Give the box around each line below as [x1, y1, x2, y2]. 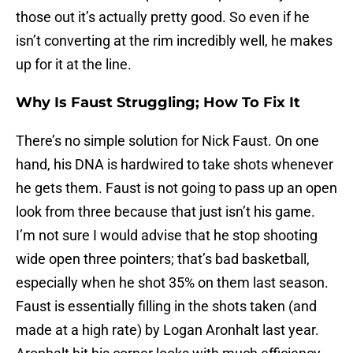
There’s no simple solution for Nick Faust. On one [16, 132, 319, 150]
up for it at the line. [16, 56, 132, 73]
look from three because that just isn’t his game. [16, 203, 315, 221]
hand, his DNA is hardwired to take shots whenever [16, 156, 333, 173]
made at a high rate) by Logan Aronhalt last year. [16, 321, 319, 339]
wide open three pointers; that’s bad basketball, [16, 251, 310, 268]
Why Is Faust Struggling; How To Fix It [16, 94, 300, 112]
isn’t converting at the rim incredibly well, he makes [16, 32, 333, 50]
